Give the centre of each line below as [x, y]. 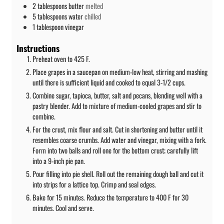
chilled [93, 16]
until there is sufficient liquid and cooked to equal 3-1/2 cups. [109, 82]
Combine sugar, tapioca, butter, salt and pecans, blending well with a [117, 95]
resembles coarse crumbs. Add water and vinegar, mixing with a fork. [119, 140]
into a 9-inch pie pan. [59, 161]
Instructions [38, 48]
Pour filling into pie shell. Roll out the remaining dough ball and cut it [118, 174]
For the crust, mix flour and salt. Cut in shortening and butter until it [117, 129]
